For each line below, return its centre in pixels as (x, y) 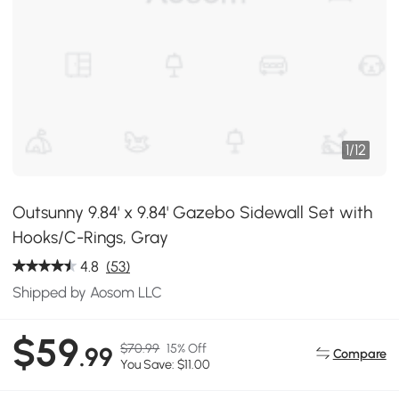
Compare (359, 353)
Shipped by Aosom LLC (88, 292)
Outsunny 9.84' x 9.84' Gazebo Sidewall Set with (193, 212)
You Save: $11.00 (166, 365)
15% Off (187, 349)
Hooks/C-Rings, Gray (91, 237)
